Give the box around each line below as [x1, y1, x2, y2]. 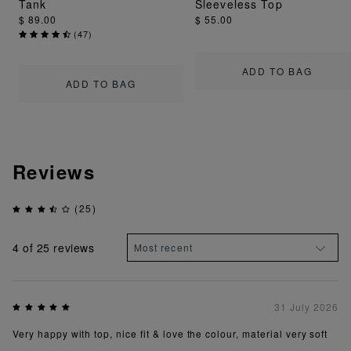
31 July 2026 [274, 300, 338, 314]
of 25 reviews [19, 239, 95, 255]
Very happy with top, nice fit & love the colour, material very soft [13, 327, 328, 341]
